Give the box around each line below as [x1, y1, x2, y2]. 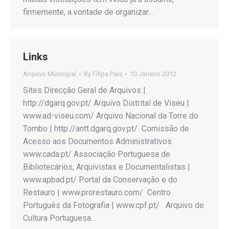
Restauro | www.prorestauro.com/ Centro [23, 188, 171, 197]
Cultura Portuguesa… [23, 213, 96, 223]
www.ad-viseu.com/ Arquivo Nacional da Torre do [23, 111, 198, 121]
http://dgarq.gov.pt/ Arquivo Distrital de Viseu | [23, 98, 189, 108]
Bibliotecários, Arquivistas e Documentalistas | [23, 162, 190, 172]
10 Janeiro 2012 [130, 70, 176, 78]
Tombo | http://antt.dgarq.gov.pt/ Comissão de [23, 124, 189, 133]
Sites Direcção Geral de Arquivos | [23, 85, 146, 95]
